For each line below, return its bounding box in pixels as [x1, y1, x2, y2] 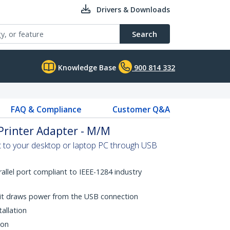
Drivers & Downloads [97, 5, 170, 14]
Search [132, 29, 157, 39]
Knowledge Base [56, 63, 116, 72]
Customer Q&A [112, 104, 170, 115]
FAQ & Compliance [10, 104, 82, 115]
